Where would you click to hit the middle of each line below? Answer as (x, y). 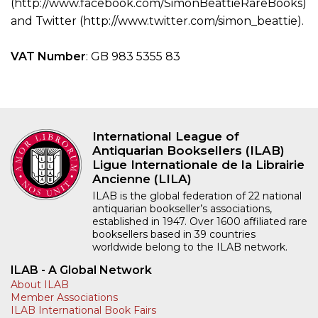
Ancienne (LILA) (142, 179)
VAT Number (48, 57)
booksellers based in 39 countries (174, 235)
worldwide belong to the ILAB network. (190, 247)
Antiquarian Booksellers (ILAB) (188, 151)
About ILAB (40, 285)
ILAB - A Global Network (81, 270)
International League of (166, 137)
